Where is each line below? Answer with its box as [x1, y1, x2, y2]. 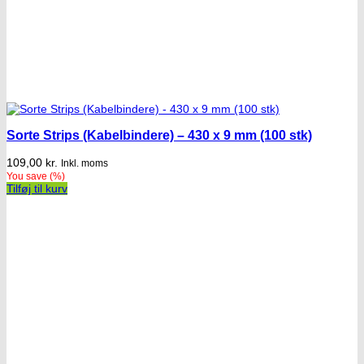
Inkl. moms [61, 157, 108, 169]
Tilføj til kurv [6, 181, 67, 195]
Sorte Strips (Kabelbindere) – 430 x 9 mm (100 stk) [6, 128, 312, 142]
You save [6, 170, 50, 182]
